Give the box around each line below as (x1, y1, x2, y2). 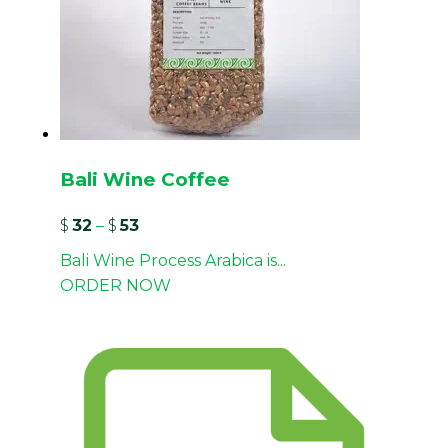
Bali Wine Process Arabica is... (60, 250, 286, 270)
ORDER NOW (60, 275, 171, 295)
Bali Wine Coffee (60, 168, 230, 192)
